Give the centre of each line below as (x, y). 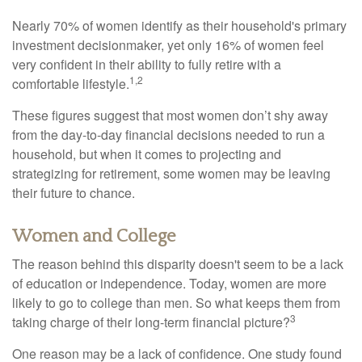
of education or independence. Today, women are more (169, 283)
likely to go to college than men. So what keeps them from (176, 302)
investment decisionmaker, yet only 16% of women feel (168, 44)
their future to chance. (74, 192)
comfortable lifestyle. (71, 83)
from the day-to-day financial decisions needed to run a (168, 134)
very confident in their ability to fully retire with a (147, 64)
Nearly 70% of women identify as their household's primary (179, 25)
